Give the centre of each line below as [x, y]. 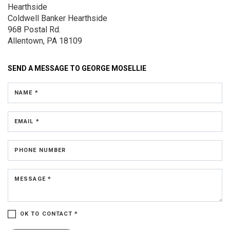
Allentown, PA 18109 [45, 41]
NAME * [26, 93]
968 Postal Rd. [34, 30]
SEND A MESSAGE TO [45, 68]
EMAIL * [27, 121]
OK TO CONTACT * [49, 214]
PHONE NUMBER [40, 150]
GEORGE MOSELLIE [114, 68]
